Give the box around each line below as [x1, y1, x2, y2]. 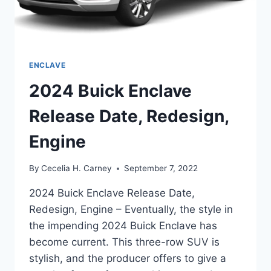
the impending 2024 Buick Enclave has [29, 220, 217, 232]
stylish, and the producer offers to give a [29, 252, 226, 265]
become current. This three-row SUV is [29, 236, 220, 249]
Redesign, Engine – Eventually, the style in [29, 203, 233, 216]
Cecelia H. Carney [41, 163, 113, 174]
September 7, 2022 [124, 163, 198, 174]
